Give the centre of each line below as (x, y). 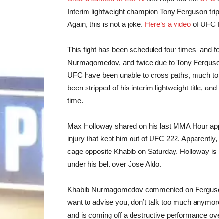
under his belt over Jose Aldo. (114, 164)
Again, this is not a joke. (106, 24)
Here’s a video (168, 24)
